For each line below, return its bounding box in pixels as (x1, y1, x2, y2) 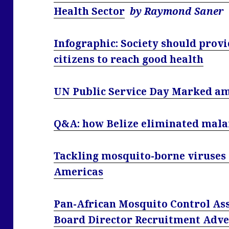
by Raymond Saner (130, 5, 224, 18)
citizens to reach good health (54, 53, 204, 66)
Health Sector (54, 5, 125, 18)
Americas (54, 165, 104, 179)
